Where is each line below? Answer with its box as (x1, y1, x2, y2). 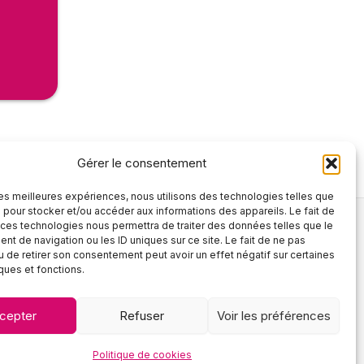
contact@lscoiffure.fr (147, 260, 291, 278)
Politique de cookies (92, 349, 192, 361)
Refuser (119, 307, 165, 323)
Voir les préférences (216, 307, 331, 323)
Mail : (106, 260, 148, 278)
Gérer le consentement (77, 155, 207, 171)
